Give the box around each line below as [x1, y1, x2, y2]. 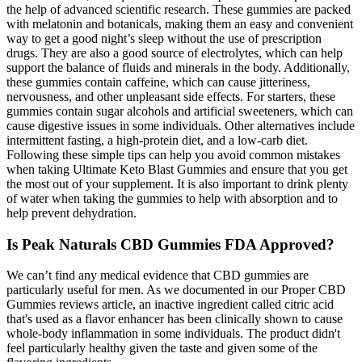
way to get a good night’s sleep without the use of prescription [6, 31, 322, 45]
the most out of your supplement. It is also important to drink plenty [6, 176, 348, 191]
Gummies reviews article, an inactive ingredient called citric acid [6, 297, 334, 312]
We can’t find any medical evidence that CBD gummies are [6, 268, 309, 283]
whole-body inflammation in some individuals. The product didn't [6, 326, 340, 341]
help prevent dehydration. [6, 205, 137, 220]
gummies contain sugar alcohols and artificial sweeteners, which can [6, 103, 353, 118]
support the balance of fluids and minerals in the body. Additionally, [6, 60, 350, 74]
